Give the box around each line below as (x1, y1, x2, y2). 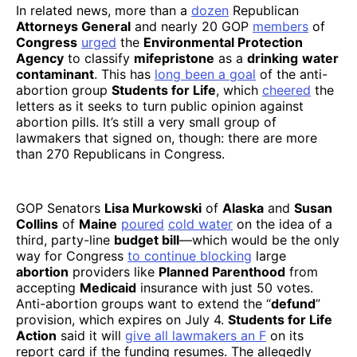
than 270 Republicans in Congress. (16, 145, 233, 162)
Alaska (222, 199, 264, 216)
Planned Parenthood (159, 263, 285, 280)
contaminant (16, 65, 94, 82)
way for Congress (16, 247, 127, 264)
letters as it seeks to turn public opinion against (16, 97, 304, 114)
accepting (16, 279, 80, 296)
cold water (168, 215, 233, 232)
